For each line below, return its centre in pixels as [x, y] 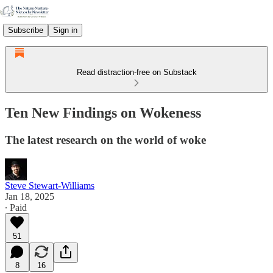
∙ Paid [16, 207]
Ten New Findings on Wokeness [103, 112]
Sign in [65, 30]
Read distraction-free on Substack [136, 72]
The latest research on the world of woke [105, 140]
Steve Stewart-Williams [50, 185]
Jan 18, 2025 [30, 196]
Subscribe [26, 30]
